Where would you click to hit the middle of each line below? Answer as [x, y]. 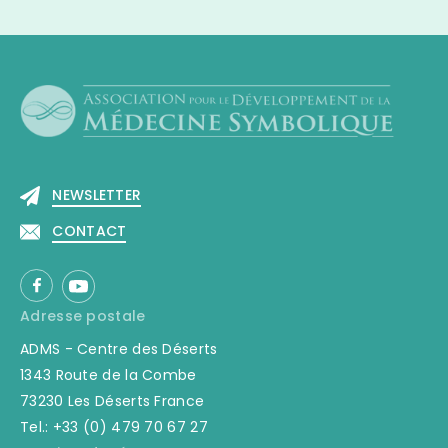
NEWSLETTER [97, 194]
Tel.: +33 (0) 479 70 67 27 [114, 426]
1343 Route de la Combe [108, 374]
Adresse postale [83, 315]
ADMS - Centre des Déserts [119, 348]
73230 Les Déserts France [112, 400]
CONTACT [89, 230]
